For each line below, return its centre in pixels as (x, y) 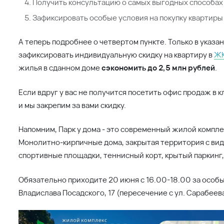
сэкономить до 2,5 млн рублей (158, 68)
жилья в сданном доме (60, 68)
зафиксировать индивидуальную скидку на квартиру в (116, 55)
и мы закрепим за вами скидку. (72, 105)
